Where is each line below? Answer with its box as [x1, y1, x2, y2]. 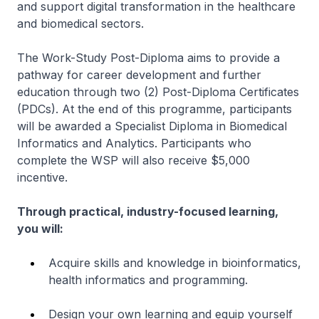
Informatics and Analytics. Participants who [17, 136, 251, 151]
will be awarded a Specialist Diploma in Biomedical [17, 119, 287, 134]
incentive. [17, 170, 68, 185]
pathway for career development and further [17, 68, 261, 83]
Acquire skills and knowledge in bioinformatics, [48, 256, 301, 271]
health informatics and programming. [48, 273, 251, 288]
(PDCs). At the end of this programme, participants [17, 102, 292, 117]
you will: [17, 221, 63, 236]
